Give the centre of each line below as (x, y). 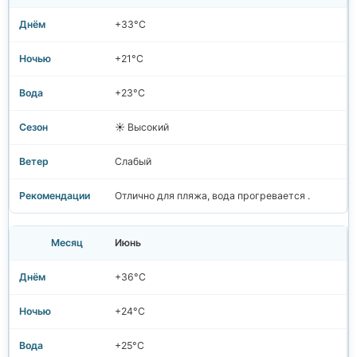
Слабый (133, 162)
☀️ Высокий (142, 127)
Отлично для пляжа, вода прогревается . (212, 196)
